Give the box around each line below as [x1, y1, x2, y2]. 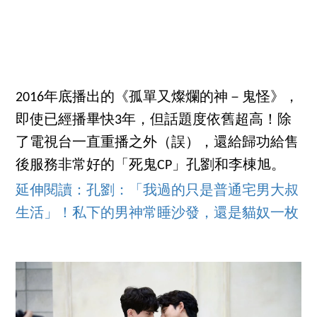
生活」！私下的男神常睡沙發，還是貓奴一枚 [16, 207, 299, 221]
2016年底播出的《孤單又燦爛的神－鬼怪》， [16, 91, 299, 105]
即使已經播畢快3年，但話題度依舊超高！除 [16, 113, 292, 128]
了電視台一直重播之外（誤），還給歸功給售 [16, 136, 299, 151]
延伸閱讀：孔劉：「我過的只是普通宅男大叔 [16, 184, 299, 199]
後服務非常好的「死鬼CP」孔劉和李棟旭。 [16, 158, 286, 173]
